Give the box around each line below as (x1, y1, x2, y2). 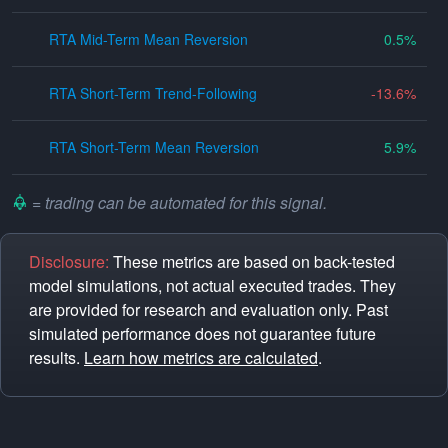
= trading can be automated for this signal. (28, 191, 327, 214)
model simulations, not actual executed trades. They (29, 274, 396, 297)
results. (29, 346, 84, 369)
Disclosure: (29, 250, 109, 273)
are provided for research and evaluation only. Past (29, 298, 388, 321)
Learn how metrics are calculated (84, 346, 318, 369)
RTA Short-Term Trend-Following (49, 83, 258, 103)
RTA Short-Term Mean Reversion (49, 137, 260, 157)
